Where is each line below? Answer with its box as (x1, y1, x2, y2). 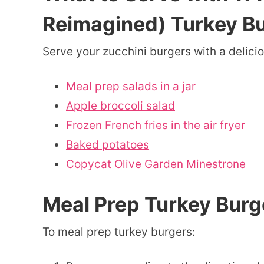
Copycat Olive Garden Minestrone (66, 157, 246, 171)
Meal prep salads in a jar (66, 80, 196, 94)
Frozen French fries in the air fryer (66, 118, 245, 133)
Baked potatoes (66, 138, 149, 152)
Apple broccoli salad (66, 99, 175, 113)
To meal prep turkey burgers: (42, 225, 195, 239)
